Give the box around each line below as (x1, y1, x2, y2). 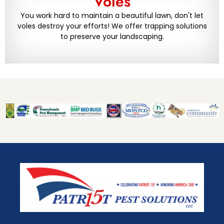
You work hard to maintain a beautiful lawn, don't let (20, 10, 203, 21)
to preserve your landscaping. (60, 31, 164, 42)
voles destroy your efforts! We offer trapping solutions (17, 21, 207, 31)
